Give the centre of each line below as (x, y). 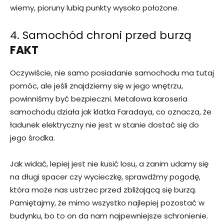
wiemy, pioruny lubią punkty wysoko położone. (94, 8)
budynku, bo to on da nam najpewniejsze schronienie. (109, 216)
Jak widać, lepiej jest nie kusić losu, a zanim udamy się (109, 164)
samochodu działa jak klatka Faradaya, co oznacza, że (111, 112)
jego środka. (32, 138)
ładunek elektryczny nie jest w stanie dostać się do (104, 125)
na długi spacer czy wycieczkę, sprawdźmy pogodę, (105, 177)
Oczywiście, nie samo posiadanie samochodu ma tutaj (112, 73)
